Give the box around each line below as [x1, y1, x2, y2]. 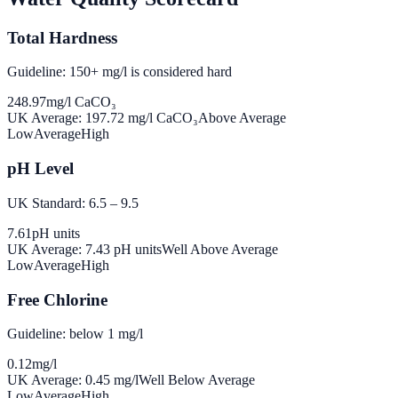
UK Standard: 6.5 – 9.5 [7, 195, 139, 211]
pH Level [7, 159, 74, 179]
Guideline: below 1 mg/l [7, 326, 143, 342]
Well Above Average [162, 241, 278, 257]
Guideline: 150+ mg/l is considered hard [7, 64, 232, 80]
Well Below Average [139, 372, 255, 388]
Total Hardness [7, 28, 117, 47]
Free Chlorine [7, 290, 107, 309]
